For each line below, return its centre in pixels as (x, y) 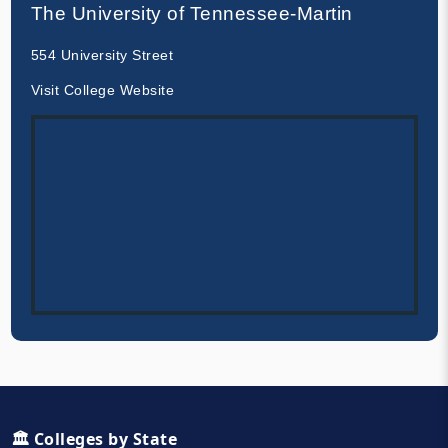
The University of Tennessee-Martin (191, 13)
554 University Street (101, 54)
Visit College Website (102, 89)
